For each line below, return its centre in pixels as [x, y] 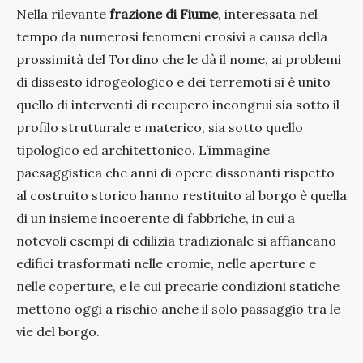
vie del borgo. [58, 331]
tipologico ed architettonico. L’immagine [143, 149]
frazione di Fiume [164, 13]
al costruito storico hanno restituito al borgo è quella [181, 195]
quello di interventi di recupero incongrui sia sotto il [178, 104]
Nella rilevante [63, 13]
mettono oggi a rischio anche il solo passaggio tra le [178, 308]
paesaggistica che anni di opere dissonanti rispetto [175, 172]
